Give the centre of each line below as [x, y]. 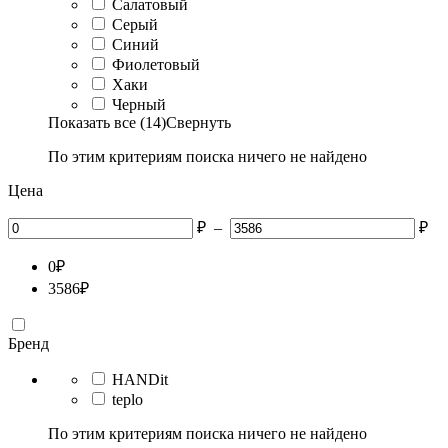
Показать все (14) [107, 122]
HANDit [140, 379]
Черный [139, 104]
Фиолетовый [156, 64]
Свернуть [198, 122]
